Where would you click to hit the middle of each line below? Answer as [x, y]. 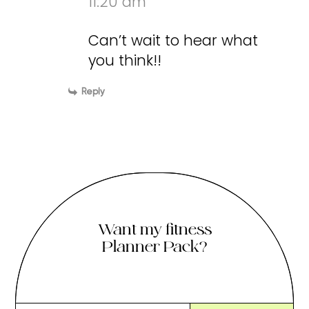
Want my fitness [154, 230]
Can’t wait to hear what [173, 41]
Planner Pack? [154, 247]
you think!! [125, 61]
